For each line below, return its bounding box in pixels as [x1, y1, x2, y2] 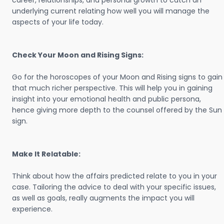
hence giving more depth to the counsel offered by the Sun [12, 105, 222, 115]
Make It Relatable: [12, 149, 80, 159]
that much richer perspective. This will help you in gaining [12, 83, 212, 93]
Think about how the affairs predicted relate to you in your [12, 171, 217, 181]
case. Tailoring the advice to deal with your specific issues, [12, 182, 216, 192]
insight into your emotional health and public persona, [12, 94, 201, 104]
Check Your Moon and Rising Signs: [12, 50, 143, 60]
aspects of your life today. [12, 17, 103, 27]
